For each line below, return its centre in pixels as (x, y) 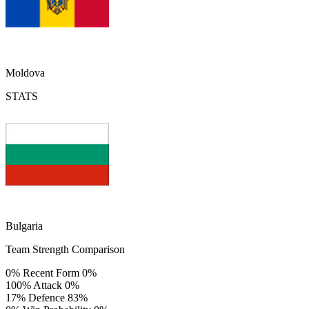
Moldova (25, 72)
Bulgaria (24, 226)
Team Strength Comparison (65, 249)
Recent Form (51, 272)
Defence (47, 297)
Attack (48, 285)
